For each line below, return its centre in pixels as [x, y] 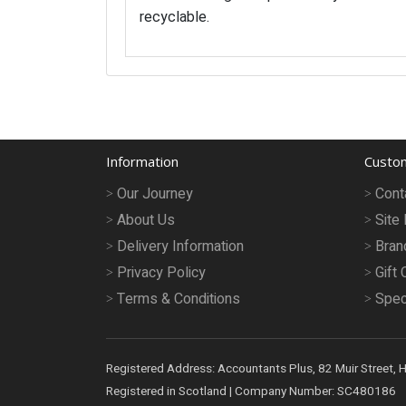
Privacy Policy [161, 273]
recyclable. [174, 16]
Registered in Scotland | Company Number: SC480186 [251, 392]
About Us [146, 221]
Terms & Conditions [179, 300]
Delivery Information [180, 247]
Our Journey [155, 194]
